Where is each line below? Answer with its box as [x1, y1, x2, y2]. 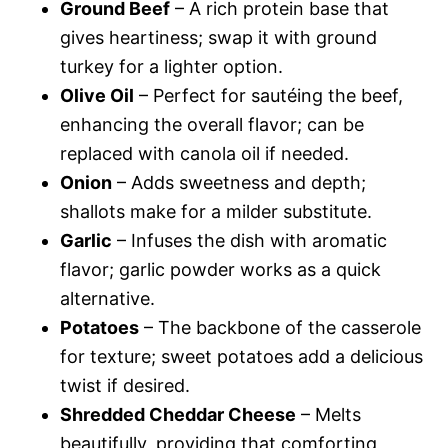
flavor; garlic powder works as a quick [60, 259, 381, 280]
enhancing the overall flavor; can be [60, 114, 364, 135]
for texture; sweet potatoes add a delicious [60, 346, 423, 367]
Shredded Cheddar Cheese [60, 404, 296, 425]
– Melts [296, 404, 361, 425]
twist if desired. [60, 375, 190, 396]
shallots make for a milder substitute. [60, 201, 372, 222]
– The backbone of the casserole [139, 317, 421, 338]
